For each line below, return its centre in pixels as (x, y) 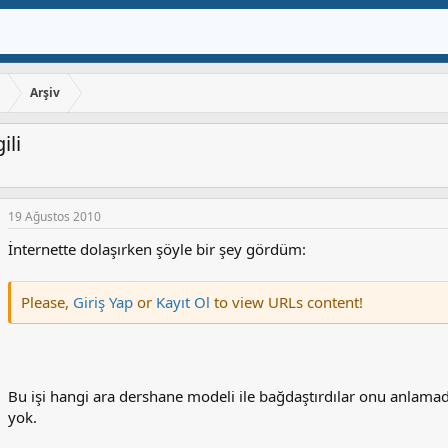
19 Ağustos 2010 (54, 217)
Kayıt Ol (185, 302)
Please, (47, 302)
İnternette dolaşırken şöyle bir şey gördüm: (157, 249)
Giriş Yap (103, 302)
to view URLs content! (288, 302)
